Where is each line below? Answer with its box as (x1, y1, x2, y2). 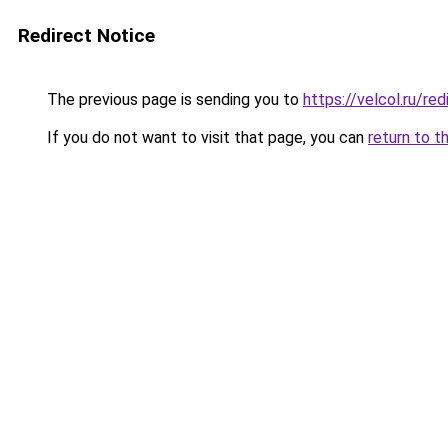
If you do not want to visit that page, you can (43, 128, 368, 147)
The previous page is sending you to (43, 90, 303, 109)
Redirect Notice (18, 24, 155, 47)
